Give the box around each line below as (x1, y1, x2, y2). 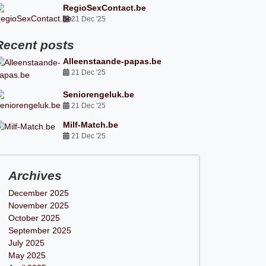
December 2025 (8, 188, 69, 198)
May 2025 (8, 251, 46, 260)
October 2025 (8, 213, 60, 223)
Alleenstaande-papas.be (63, 56, 162, 66)
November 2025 (8, 201, 69, 210)
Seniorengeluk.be (63, 90, 135, 99)
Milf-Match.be (63, 120, 119, 129)
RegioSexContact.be (63, 3, 147, 12)
